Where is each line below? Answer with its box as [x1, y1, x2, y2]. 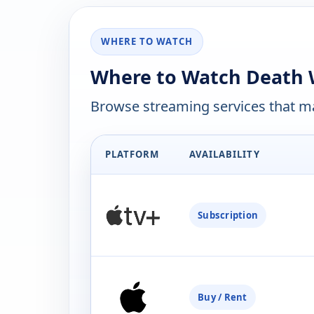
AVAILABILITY [189, 148, 260, 161]
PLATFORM [105, 148, 160, 161]
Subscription [198, 209, 259, 222]
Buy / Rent [198, 291, 247, 304]
